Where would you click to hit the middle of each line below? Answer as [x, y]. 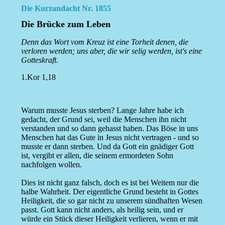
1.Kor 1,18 [38, 77]
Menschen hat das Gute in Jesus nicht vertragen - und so [110, 138]
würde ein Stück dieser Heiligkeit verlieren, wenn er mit [109, 219]
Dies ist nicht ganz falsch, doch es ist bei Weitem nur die [110, 183]
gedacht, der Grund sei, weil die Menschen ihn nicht [103, 120]
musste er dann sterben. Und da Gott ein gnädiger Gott [107, 147]
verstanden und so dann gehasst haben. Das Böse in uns [109, 129]
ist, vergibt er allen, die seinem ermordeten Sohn [97, 156]
